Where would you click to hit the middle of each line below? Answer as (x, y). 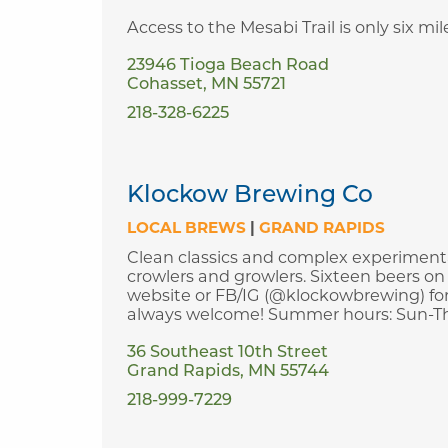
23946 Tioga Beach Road (228, 65)
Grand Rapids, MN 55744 (228, 371)
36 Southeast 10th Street (227, 352)
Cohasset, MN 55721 (206, 84)
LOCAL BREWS (186, 227)
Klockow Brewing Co (250, 195)
